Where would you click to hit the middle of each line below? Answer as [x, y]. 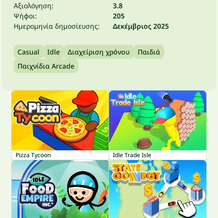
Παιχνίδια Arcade [46, 66]
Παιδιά [149, 52]
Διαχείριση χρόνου [99, 52]
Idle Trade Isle [132, 155]
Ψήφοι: [25, 16]
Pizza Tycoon [33, 155]
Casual [28, 52]
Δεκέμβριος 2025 [141, 26]
